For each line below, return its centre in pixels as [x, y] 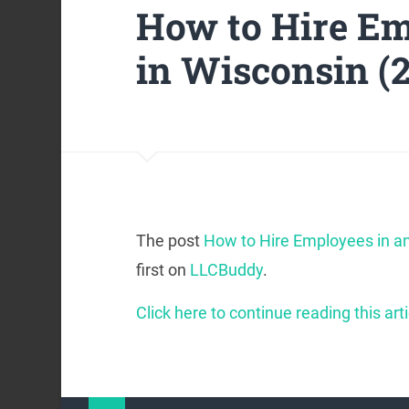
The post [169, 241]
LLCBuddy [226, 270]
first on [163, 270]
